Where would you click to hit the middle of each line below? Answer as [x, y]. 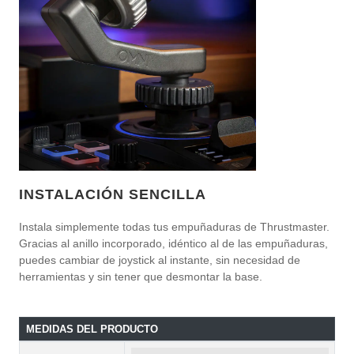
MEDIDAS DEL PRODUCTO [92, 330]
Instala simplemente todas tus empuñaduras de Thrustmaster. [174, 227]
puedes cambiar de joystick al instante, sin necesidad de [160, 260]
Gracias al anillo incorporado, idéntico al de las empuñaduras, [173, 244]
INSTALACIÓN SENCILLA [113, 195]
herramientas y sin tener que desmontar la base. [141, 277]
